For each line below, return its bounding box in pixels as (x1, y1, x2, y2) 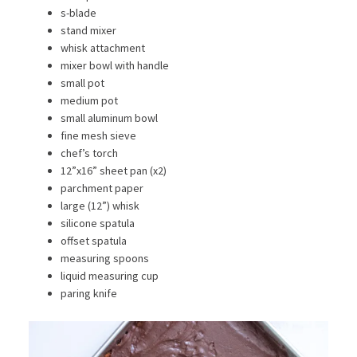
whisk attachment (60, 40, 145, 55)
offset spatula (60, 233, 127, 248)
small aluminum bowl (60, 110, 158, 125)
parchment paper (60, 180, 143, 195)
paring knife (60, 285, 117, 300)
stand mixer (60, 22, 116, 37)
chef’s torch (60, 145, 118, 160)
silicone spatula (60, 215, 135, 230)
